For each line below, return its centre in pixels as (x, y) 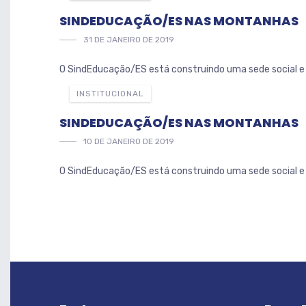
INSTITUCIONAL (110, 94)
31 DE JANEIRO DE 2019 (129, 40)
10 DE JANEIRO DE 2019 (129, 141)
